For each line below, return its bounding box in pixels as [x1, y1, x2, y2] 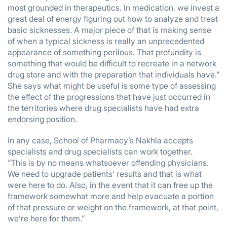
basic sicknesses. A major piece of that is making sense [8, 25, 211, 35]
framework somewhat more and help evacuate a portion [8, 191, 214, 201]
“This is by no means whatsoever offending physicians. [8, 158, 209, 168]
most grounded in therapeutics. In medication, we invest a [8, 3, 219, 13]
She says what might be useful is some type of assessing [8, 81, 216, 91]
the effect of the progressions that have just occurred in [8, 92, 210, 102]
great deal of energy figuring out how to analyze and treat [8, 14, 218, 24]
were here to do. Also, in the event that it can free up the [8, 180, 213, 190]
